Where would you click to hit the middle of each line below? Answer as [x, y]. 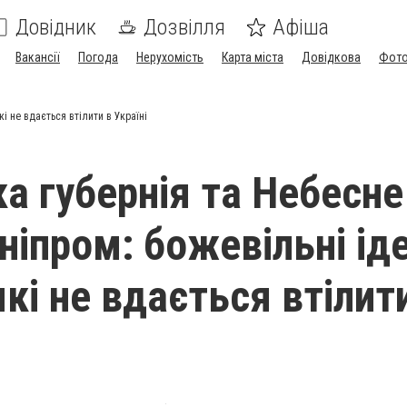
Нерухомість [170, 57]
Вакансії [38, 57]
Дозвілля [184, 27]
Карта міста [253, 57]
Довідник [56, 27]
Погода [98, 57]
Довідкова [331, 57]
